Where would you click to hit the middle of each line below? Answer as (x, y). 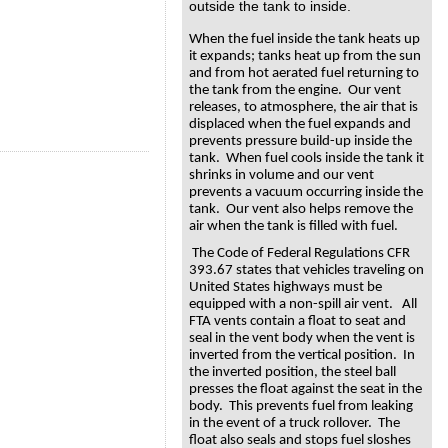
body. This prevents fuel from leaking (301, 407)
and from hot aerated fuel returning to (304, 73)
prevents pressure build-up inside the (300, 141)
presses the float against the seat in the (305, 390)
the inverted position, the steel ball (292, 373)
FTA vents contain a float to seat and (297, 322)
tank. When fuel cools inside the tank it (306, 158)
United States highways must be (285, 288)
